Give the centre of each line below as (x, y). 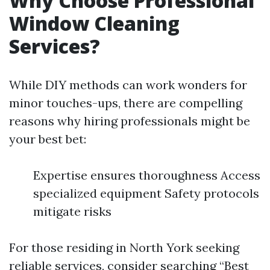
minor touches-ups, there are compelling (126, 103)
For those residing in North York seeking (124, 247)
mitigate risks (72, 211)
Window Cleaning (94, 23)
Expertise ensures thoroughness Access (147, 175)
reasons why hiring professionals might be (130, 121)
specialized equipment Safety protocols (146, 193)
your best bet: (48, 139)
